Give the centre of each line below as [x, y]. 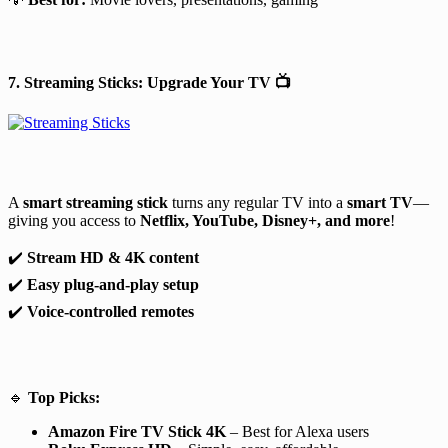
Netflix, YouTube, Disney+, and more [265, 220]
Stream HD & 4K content [113, 257]
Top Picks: [64, 397]
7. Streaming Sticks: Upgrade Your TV [141, 82]
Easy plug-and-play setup [113, 284]
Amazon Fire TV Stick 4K [137, 431]
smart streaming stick [95, 202]
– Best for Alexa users [297, 431]
